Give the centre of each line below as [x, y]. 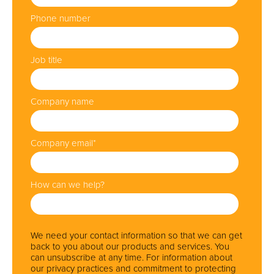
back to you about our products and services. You [130, 247]
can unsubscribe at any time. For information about [131, 258]
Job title [46, 60]
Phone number [61, 19]
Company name [62, 102]
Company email [62, 143]
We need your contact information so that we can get [136, 236]
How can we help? [68, 185]
